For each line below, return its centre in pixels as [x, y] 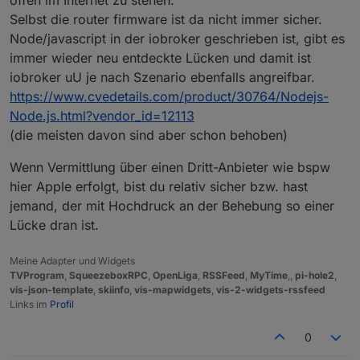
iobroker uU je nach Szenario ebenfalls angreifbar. [162, 77]
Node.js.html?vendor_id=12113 [102, 115]
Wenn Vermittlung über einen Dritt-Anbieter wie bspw [170, 167]
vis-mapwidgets [173, 289]
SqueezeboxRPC [108, 275]
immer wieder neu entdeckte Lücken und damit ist [160, 57]
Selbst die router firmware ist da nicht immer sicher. [166, 19]
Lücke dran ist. [54, 225]
